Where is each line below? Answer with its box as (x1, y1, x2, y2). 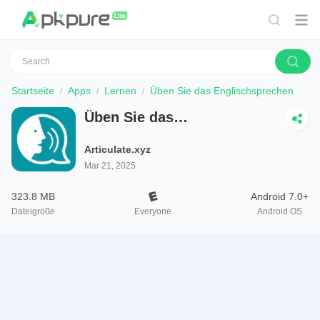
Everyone (134, 206, 171, 216)
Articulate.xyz (84, 144, 151, 155)
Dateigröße (11, 206, 55, 216)
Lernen (104, 85, 136, 96)
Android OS (257, 206, 302, 216)
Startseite (11, 85, 54, 96)
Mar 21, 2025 (84, 161, 136, 171)
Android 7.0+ (251, 191, 309, 202)
